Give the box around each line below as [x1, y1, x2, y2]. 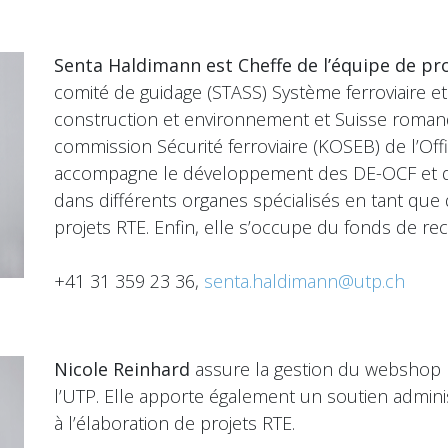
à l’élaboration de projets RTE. [54, 410, 295, 435]
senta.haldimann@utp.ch [204, 268, 405, 293]
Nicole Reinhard [54, 356, 195, 381]
